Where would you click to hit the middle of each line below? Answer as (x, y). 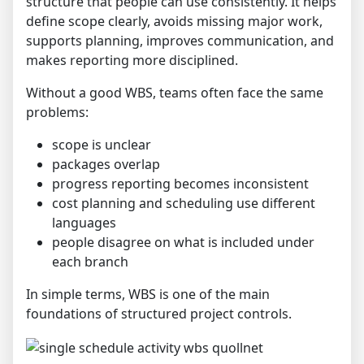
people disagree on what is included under (183, 242)
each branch (90, 262)
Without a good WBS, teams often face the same (175, 93)
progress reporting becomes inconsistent (180, 184)
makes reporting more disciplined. (132, 60)
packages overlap (106, 164)
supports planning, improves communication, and (180, 41)
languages (84, 223)
